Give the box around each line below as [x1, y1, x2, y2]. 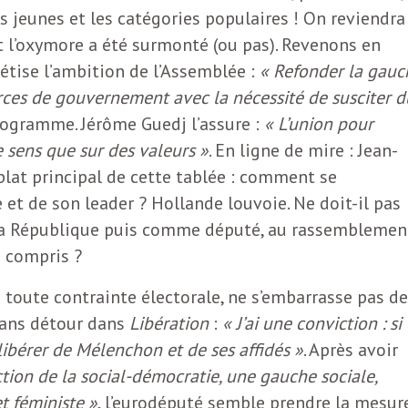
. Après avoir [303, 337, 398, 362]
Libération [129, 311, 209, 335]
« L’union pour [264, 111, 373, 136]
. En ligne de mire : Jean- [209, 138, 398, 162]
